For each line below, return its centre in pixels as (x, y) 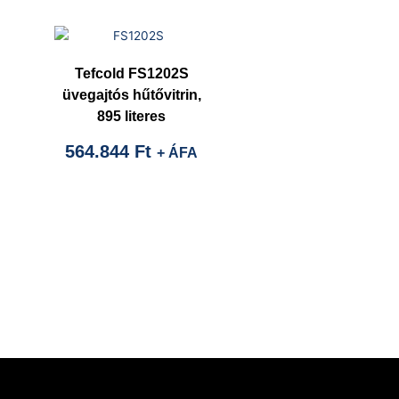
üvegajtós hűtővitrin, (131, 94)
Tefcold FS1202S (131, 73)
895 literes (132, 116)
